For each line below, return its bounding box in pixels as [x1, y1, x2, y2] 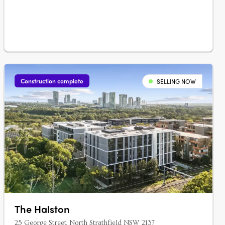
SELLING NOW [157, 77, 196, 86]
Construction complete [21, 76, 83, 85]
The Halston [15, 201, 70, 216]
